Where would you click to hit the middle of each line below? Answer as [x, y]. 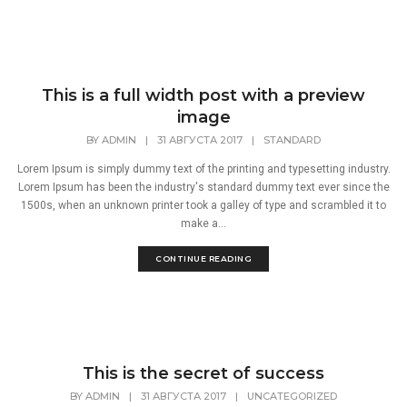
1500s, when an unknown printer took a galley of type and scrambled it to [203, 206]
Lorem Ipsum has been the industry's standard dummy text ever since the [203, 188]
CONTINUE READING [203, 259]
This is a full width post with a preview [203, 95]
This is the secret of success [203, 373]
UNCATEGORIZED [292, 397]
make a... [203, 224]
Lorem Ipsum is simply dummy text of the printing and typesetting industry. [203, 169]
